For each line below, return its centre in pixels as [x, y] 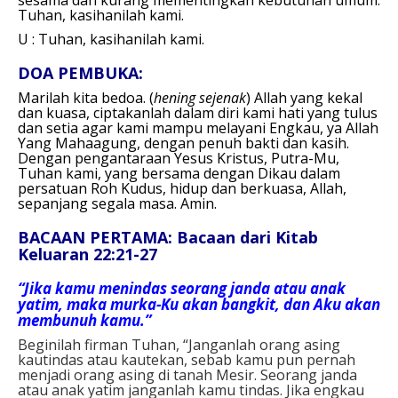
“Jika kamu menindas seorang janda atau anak [182, 288]
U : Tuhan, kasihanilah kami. [111, 39]
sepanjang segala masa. [99, 203]
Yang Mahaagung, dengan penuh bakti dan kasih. [183, 143]
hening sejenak [200, 97]
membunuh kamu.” [84, 320]
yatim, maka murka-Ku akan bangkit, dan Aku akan [199, 304]
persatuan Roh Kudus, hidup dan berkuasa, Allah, [182, 188]
